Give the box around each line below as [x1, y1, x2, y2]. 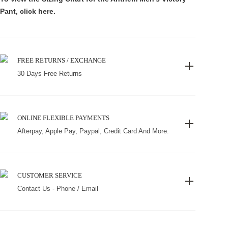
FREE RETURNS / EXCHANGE [17, 56, 106, 64]
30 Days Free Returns [17, 70, 82, 77]
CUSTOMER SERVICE [17, 172, 82, 179]
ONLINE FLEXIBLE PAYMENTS [17, 114, 109, 122]
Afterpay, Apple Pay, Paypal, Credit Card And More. [17, 127, 169, 135]
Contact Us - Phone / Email [17, 185, 98, 192]
